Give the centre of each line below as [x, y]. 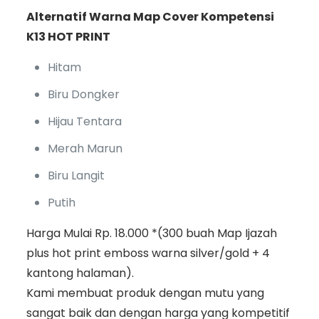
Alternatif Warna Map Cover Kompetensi [150, 17]
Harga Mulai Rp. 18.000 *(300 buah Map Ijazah [151, 234]
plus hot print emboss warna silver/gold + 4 [148, 253]
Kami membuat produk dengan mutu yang [145, 293]
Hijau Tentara [84, 122]
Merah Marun [85, 149]
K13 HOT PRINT [68, 37]
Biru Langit [76, 176]
